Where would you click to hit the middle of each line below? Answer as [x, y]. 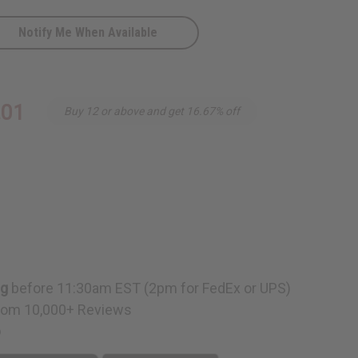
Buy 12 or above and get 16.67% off [152, 111]
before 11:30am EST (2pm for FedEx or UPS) [150, 288]
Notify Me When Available [88, 32]
